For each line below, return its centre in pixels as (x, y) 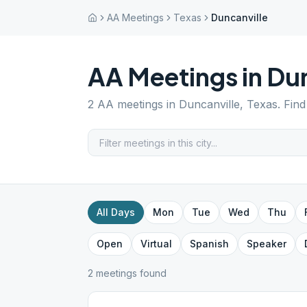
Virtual (156, 244)
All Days (116, 212)
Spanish (209, 244)
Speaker (267, 244)
